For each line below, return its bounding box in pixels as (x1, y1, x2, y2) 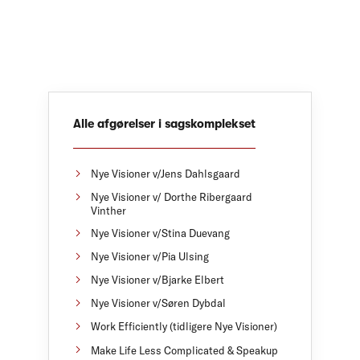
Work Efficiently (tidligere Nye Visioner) (91, 320, 277, 333)
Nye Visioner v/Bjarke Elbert (91, 273, 224, 287)
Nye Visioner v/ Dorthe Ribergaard (91, 190, 252, 203)
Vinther (91, 203, 126, 217)
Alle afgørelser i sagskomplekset (73, 117, 256, 132)
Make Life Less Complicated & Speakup (91, 343, 278, 357)
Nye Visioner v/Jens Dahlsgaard (91, 166, 240, 180)
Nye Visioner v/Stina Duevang (91, 227, 230, 240)
